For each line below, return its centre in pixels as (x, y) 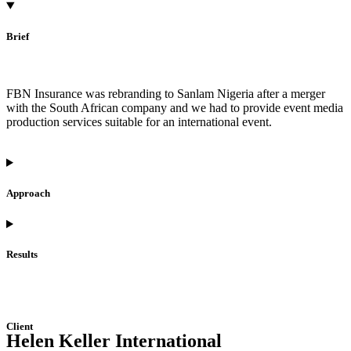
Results (22, 255)
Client (20, 326)
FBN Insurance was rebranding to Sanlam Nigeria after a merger (166, 93)
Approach (28, 194)
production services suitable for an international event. (139, 121)
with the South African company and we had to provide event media (175, 107)
